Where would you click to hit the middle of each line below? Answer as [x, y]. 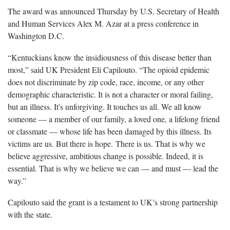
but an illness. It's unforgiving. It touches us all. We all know [105, 107]
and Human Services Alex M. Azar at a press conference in [103, 24]
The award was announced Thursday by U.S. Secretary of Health [113, 11]
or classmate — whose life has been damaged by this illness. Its [110, 131]
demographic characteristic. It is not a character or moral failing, [110, 94]
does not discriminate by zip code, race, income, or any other [106, 82]
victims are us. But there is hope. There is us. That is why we [107, 144]
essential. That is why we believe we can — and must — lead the [113, 168]
